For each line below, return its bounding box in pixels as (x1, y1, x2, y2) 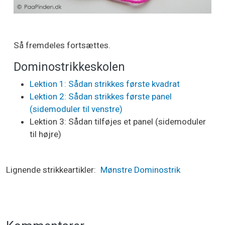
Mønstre (100, 165, 132, 175)
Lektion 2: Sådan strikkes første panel (30, 91, 172, 102)
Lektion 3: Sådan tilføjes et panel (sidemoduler (30, 117, 206, 127)
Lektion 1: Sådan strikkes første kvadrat (30, 79, 180, 89)
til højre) (30, 129, 61, 140)
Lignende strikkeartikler (6, 165, 94, 175)
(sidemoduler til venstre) (30, 104, 123, 115)
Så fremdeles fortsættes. (14, 40, 110, 51)
